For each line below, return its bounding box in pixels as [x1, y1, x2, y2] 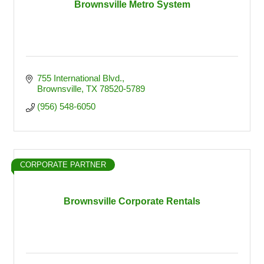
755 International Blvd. [37, 73, 122, 83]
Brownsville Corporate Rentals [64, 196, 200, 206]
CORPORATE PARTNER [20, 160, 106, 169]
